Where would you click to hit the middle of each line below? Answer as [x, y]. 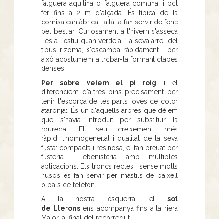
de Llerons [61, 208]
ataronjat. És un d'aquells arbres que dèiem [109, 110]
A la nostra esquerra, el [104, 199]
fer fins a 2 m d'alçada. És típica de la [109, 12]
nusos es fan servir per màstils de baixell [109, 175]
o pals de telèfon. [69, 185]
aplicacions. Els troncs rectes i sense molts [109, 166]
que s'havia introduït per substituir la [109, 120]
